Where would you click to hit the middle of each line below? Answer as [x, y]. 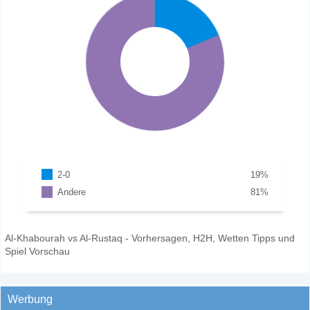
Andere [72, 192]
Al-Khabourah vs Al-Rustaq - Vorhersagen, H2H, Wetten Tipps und [150, 238]
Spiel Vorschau [37, 251]
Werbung [30, 299]
